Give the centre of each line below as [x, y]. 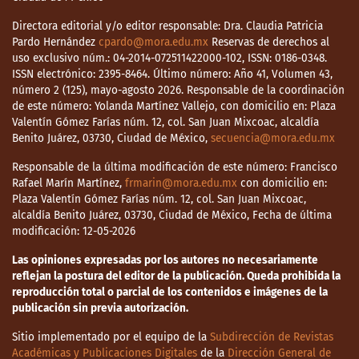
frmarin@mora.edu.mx [181, 184]
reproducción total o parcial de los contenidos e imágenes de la [170, 292]
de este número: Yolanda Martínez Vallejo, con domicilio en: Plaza [174, 107]
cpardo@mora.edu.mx [153, 42]
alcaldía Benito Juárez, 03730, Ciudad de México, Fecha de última [172, 216]
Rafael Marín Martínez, [69, 184]
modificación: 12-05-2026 [74, 232]
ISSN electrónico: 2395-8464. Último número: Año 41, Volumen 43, [172, 75]
